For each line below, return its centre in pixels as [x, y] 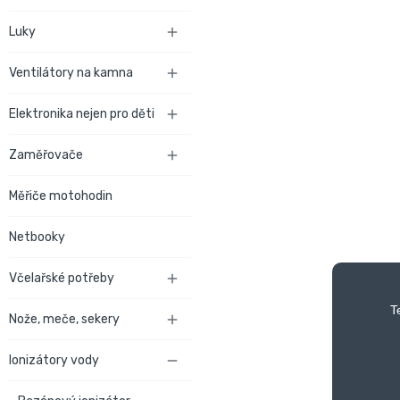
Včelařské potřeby [62, 278]
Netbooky [37, 237]
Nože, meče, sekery [64, 319]
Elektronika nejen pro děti [82, 114]
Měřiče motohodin [61, 196]
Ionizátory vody [54, 360]
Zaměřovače [46, 155]
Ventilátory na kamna [71, 73]
